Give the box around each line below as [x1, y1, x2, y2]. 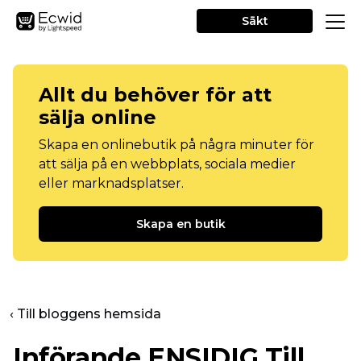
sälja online [39, 106, 156, 129]
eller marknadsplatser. [39, 176, 184, 191]
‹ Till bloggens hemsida [10, 306, 161, 322]
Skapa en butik [135, 217, 226, 231]
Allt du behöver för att [39, 83, 272, 106]
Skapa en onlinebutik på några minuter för [39, 137, 314, 152]
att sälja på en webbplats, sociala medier [39, 156, 296, 172]
